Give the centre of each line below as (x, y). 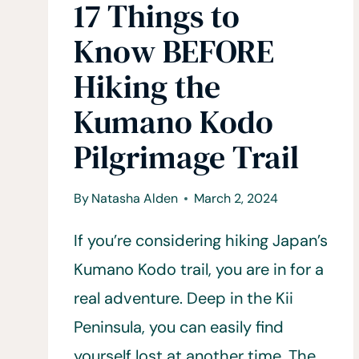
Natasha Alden (135, 199)
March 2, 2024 (236, 199)
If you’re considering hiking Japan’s (201, 241)
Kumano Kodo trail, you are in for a (199, 270)
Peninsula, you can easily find (179, 327)
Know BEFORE (174, 52)
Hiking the (147, 87)
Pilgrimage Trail (186, 157)
